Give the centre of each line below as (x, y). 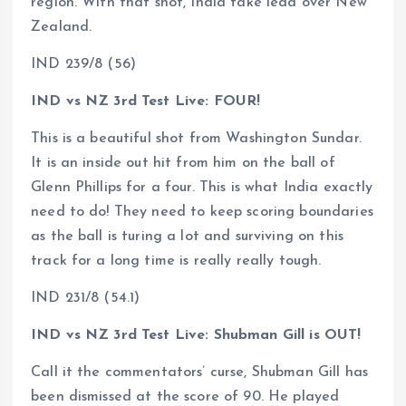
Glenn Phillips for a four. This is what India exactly (202, 188)
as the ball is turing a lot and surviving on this (187, 237)
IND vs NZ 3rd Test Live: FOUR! (146, 102)
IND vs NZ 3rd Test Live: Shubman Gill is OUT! (196, 336)
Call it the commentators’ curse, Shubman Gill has (199, 373)
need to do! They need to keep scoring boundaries (202, 213)
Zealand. (62, 28)
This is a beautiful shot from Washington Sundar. (196, 139)
